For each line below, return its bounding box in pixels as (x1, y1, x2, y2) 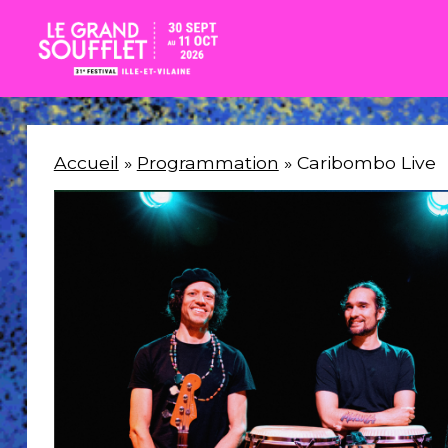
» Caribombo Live (278, 151, 436, 173)
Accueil (53, 151, 119, 173)
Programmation (136, 151, 279, 173)
